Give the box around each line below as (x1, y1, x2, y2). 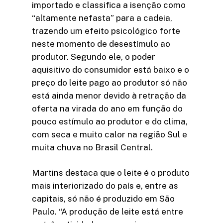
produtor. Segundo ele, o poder (32, 51, 155, 62)
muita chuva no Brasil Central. (32, 142, 153, 152)
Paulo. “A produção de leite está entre (32, 207, 183, 217)
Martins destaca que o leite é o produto (32, 168, 190, 178)
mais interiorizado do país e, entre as (32, 181, 178, 191)
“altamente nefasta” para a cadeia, (32, 12, 172, 23)
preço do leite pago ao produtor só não (32, 77, 187, 88)
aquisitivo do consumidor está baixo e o (32, 64, 189, 75)
